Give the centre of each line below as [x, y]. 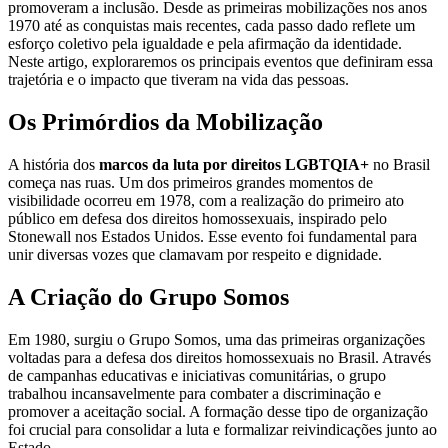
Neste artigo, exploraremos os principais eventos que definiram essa [220, 61]
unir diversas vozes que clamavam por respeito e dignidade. [195, 254]
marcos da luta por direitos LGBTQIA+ [234, 164]
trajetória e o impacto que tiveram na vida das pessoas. [178, 79]
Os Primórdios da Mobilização [165, 121]
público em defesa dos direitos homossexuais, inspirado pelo [197, 218]
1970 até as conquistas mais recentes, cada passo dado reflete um [211, 25]
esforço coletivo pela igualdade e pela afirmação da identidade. [205, 43]
